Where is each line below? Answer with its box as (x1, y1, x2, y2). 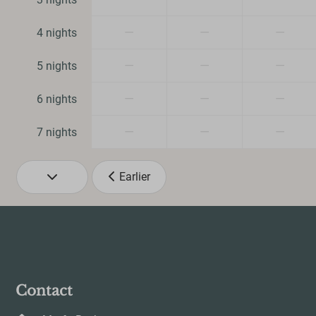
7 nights (37, 126, 77, 140)
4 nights (37, 26, 77, 40)
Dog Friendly (193, 31, 256, 45)
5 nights (37, 59, 77, 73)
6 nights (37, 92, 77, 107)
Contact (16, 282, 73, 300)
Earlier (119, 170, 150, 184)
